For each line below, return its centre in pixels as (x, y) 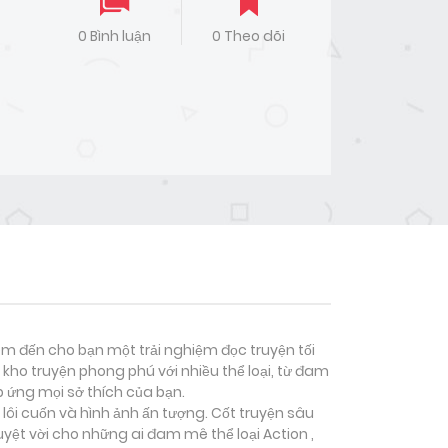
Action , (288, 434)
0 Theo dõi (249, 36)
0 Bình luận (114, 36)
